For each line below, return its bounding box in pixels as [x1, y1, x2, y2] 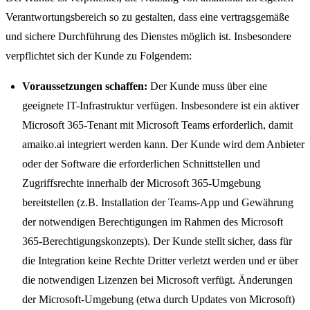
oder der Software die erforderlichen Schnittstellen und [22, 158, 260, 170]
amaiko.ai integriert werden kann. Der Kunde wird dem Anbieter [22, 138, 304, 150]
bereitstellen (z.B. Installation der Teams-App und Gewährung [22, 197, 293, 208]
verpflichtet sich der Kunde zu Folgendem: [6, 50, 192, 62]
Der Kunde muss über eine [147, 80, 267, 92]
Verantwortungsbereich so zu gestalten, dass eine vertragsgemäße [6, 11, 289, 23]
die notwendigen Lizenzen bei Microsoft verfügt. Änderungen [22, 274, 293, 286]
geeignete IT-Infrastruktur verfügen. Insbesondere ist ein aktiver [22, 100, 299, 111]
